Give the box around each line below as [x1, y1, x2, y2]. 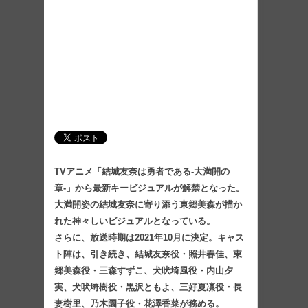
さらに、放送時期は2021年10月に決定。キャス [54, 232, 244, 243]
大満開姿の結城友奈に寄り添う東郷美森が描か [54, 199, 242, 210]
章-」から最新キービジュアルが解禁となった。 [54, 182, 245, 193]
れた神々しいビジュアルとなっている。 [54, 215, 215, 226]
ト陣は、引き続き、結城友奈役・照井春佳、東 [54, 248, 242, 259]
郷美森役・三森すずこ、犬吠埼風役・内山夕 [54, 265, 233, 276]
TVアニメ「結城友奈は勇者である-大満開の [54, 166, 230, 177]
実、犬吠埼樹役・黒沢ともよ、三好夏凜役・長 [54, 281, 242, 292]
